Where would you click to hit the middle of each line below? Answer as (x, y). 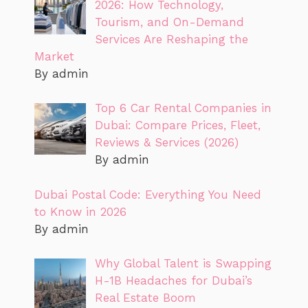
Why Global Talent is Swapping (183, 263)
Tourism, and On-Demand (169, 22)
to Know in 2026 (80, 211)
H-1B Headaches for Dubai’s (173, 280)
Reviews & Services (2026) (166, 142)
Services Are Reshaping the (171, 39)
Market (54, 56)
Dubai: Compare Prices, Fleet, (177, 125)
